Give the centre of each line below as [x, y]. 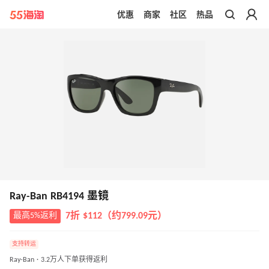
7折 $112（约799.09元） [116, 216]
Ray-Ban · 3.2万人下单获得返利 [59, 260]
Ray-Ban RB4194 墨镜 [59, 197]
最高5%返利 [35, 216]
